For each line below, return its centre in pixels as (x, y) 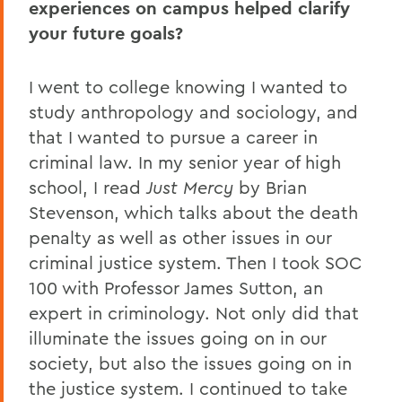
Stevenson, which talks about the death (193, 212)
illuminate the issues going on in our (178, 337)
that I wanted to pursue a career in (173, 136)
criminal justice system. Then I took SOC (195, 262)
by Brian (270, 187)
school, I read (87, 187)
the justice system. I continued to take (188, 388)
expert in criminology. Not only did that (194, 312)
